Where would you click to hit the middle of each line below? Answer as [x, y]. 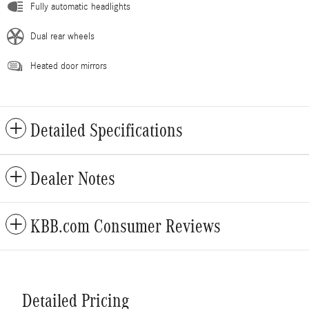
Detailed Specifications [107, 131]
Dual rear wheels [62, 37]
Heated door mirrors [69, 67]
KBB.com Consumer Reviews [126, 227]
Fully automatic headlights [80, 7]
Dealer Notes [73, 179]
